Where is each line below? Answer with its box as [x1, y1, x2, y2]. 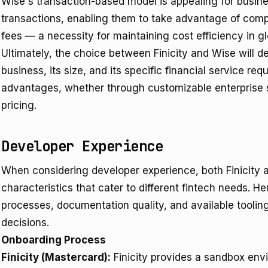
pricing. [1, 99, 36, 111]
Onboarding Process [1, 234, 106, 246]
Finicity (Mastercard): [1, 251, 111, 263]
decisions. [1, 217, 49, 229]
